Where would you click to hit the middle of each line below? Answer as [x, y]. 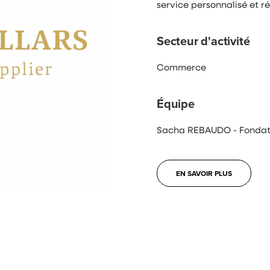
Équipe [176, 103]
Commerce [181, 67]
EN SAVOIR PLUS [204, 173]
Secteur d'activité [203, 41]
